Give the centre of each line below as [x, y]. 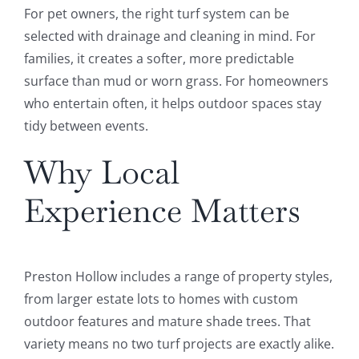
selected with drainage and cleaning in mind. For [169, 36]
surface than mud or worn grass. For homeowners [176, 81]
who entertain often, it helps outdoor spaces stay [172, 104]
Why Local [101, 173]
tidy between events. [86, 126]
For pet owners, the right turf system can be [156, 14]
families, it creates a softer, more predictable [159, 59]
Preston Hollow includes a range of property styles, [178, 277]
